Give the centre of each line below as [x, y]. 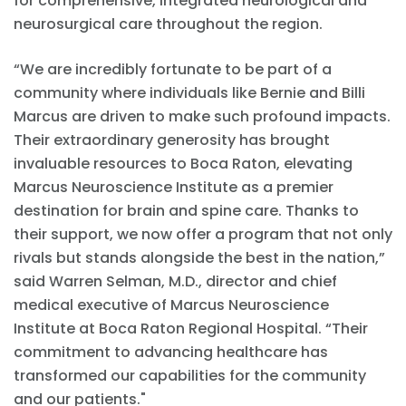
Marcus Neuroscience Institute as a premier [174, 188]
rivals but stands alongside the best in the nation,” [199, 258]
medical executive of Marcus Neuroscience [171, 305]
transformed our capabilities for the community [190, 376]
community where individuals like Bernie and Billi [189, 93]
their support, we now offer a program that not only [203, 235]
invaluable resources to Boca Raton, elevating [183, 164]
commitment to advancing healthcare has [171, 353]
